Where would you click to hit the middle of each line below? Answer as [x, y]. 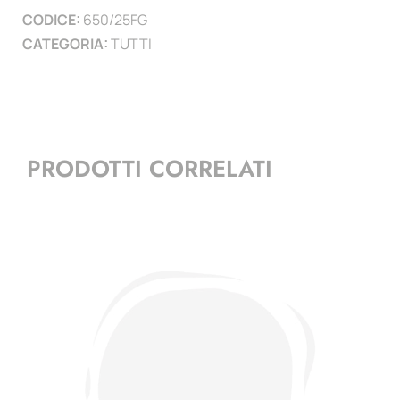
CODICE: [53, 19]
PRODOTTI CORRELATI [150, 169]
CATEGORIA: [67, 43]
